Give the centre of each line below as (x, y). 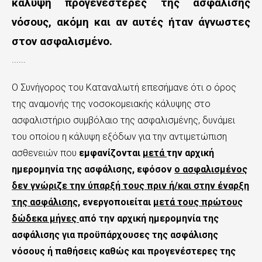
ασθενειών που (45, 153)
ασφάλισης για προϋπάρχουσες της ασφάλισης (115, 235)
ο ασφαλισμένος (211, 169)
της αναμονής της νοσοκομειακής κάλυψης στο (111, 104)
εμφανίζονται (111, 153)
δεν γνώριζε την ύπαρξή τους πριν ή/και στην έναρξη (130, 186)
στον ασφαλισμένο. (62, 42)
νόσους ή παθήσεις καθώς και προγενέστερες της (124, 251)
